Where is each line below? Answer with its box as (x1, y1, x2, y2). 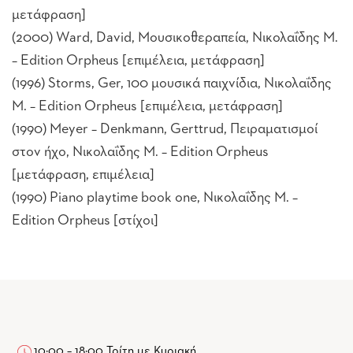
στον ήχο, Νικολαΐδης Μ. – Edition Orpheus (12, 144, 269, 159)
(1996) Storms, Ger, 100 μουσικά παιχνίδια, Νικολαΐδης (12, 76, 332, 91)
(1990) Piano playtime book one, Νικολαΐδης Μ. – (12, 190, 298, 205)
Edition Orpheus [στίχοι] (12, 213, 158, 228)
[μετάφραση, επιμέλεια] (12, 167, 154, 182)
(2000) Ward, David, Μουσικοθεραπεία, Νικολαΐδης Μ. (12, 30, 338, 45)
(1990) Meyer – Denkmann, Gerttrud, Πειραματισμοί (12, 121, 318, 136)
